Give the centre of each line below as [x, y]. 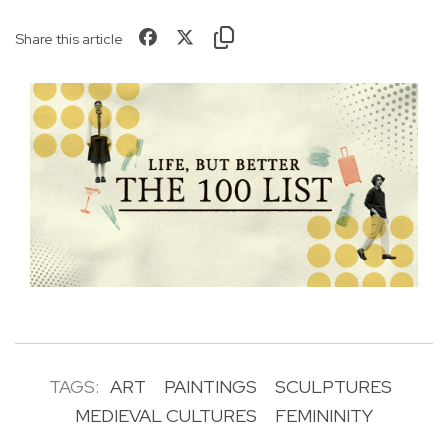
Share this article [69, 39]
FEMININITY [324, 416]
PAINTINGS [210, 387]
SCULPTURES [333, 387]
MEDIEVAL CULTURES [166, 416]
